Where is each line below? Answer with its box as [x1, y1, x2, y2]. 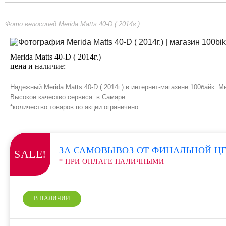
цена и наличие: [10, 62, 66, 70]
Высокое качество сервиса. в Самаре [10, 93, 125, 101]
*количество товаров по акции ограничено [10, 103, 138, 111]
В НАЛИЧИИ [34, 195, 70, 202]
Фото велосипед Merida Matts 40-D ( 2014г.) [5, 20, 140, 28]
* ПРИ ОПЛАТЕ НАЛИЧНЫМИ [59, 157, 164, 165]
